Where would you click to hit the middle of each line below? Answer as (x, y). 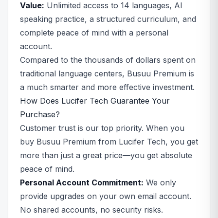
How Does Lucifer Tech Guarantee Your (95, 101)
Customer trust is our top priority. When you (102, 128)
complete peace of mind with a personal (94, 33)
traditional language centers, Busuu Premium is (107, 73)
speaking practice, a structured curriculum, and (108, 19)
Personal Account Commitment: (82, 182)
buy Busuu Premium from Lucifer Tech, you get (109, 142)
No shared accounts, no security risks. (91, 210)
